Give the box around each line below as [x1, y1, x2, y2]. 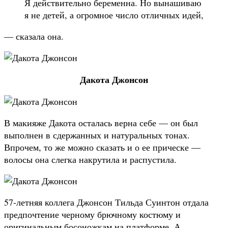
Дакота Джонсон [80, 72, 148, 86]
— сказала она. [4, 30, 64, 42]
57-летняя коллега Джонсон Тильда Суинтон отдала [4, 195, 209, 208]
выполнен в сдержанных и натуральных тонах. [4, 128, 190, 141]
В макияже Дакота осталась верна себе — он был [4, 116, 198, 129]
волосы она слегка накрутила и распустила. [4, 153, 177, 165]
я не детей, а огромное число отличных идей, [24, 8, 204, 21]
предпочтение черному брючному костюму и [4, 208, 181, 220]
